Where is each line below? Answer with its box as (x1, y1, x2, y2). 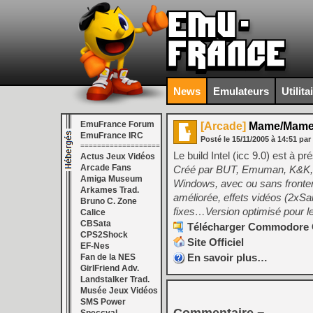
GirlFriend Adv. (80, 263, 139, 273)
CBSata (80, 219, 111, 228)
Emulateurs (213, 85, 269, 97)
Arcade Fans (80, 163, 131, 173)
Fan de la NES (80, 252, 136, 262)
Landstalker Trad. (80, 275, 150, 284)
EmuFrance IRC (80, 131, 143, 140)
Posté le (201, 135, 232, 143)
